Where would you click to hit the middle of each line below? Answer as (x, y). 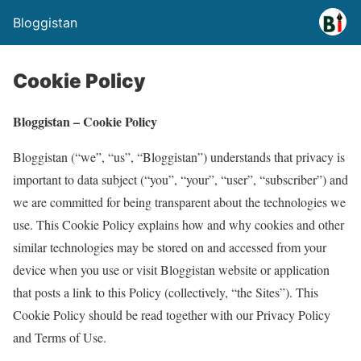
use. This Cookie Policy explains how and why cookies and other (178, 224)
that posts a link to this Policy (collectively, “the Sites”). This (166, 292)
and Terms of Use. (60, 337)
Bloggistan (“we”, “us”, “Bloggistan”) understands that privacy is (179, 157)
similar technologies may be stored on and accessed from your (170, 247)
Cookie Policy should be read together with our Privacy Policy (172, 315)
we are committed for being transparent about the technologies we (179, 202)
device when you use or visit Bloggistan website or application (171, 270)
